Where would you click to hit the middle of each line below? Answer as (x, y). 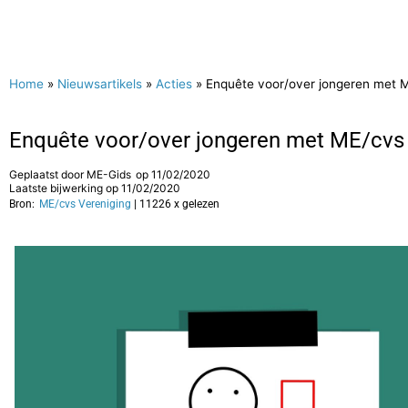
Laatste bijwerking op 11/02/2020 (95, 188)
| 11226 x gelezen (177, 204)
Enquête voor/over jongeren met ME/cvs (207, 140)
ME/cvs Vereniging (85, 204)
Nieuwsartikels (100, 84)
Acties (174, 84)
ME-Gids (109, 174)
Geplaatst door (48, 174)
